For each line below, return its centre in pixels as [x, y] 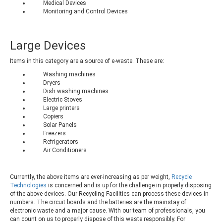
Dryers [52, 83]
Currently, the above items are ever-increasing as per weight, [91, 177]
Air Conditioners [65, 150]
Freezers [55, 133]
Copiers [53, 116]
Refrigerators [61, 141]
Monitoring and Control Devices [85, 11]
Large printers [61, 108]
